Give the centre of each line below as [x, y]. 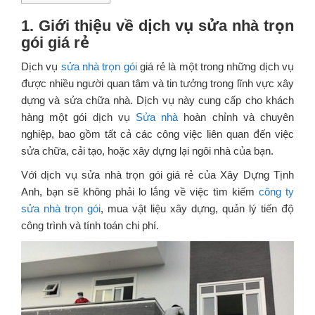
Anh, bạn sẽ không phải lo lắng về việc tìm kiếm [140, 191]
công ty [276, 191]
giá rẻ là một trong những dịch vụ [216, 66]
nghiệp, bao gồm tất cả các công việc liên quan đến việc [157, 134]
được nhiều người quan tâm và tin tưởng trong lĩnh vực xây [157, 83]
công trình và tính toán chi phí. [90, 225]
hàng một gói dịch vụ [78, 117]
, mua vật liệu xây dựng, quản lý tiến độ [197, 208]
